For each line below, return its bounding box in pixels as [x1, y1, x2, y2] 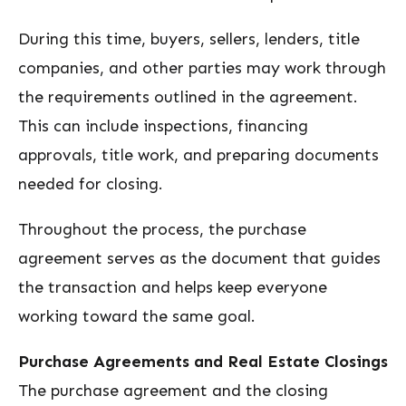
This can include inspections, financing [18, 116, 308, 136]
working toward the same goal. [18, 306, 256, 326]
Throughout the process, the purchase [18, 219, 306, 239]
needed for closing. [18, 174, 163, 194]
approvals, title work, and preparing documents [18, 145, 379, 165]
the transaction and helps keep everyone [18, 277, 327, 297]
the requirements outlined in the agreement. [18, 87, 358, 107]
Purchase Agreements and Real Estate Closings [18, 352, 388, 372]
